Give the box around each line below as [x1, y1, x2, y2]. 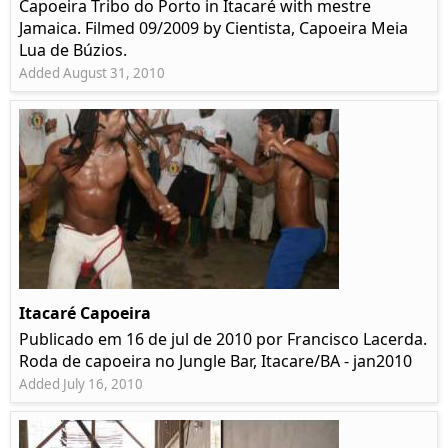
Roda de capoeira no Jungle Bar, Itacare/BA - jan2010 [19, 350, 412, 373]
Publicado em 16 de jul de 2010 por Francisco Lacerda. [19, 328, 427, 351]
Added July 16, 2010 [19, 375, 143, 394]
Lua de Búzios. [19, 39, 127, 62]
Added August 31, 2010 [19, 64, 165, 83]
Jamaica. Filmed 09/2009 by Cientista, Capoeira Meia [19, 17, 408, 40]
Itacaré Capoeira [19, 302, 151, 325]
